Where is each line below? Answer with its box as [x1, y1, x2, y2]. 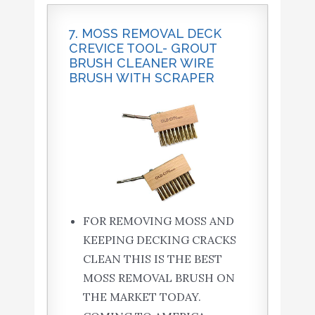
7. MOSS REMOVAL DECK [68, 25, 221, 41]
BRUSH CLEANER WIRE [68, 55, 214, 70]
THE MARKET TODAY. [82, 289, 201, 304]
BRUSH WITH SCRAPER [68, 70, 214, 85]
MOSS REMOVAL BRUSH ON [82, 270, 235, 285]
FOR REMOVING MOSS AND [82, 213, 234, 228]
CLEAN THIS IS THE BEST [82, 251, 222, 266]
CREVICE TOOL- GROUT [68, 40, 217, 56]
